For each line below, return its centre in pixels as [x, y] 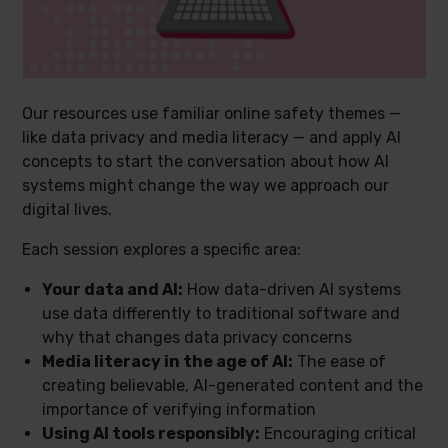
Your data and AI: [113, 289]
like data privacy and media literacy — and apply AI [212, 137]
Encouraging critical [338, 433]
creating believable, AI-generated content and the [233, 385]
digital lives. [67, 209]
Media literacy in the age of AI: [168, 361]
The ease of [340, 361]
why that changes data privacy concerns [197, 337]
